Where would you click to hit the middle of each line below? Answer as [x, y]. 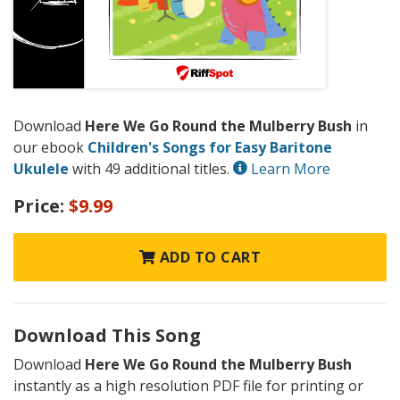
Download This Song [107, 336]
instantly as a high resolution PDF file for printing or [188, 386]
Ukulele [41, 168]
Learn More [289, 168]
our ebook [50, 147]
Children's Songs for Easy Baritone [210, 147]
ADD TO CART [208, 258]
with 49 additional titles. [151, 168]
